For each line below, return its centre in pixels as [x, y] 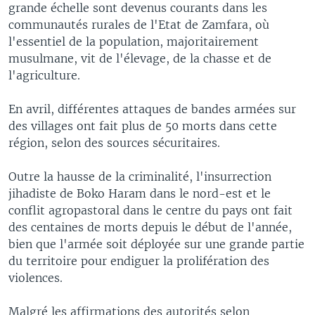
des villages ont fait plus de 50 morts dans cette [143, 126]
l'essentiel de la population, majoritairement [134, 41]
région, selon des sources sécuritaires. [114, 142]
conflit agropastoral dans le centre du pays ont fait [150, 210]
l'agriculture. [44, 75]
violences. [36, 277]
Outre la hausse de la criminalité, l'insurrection [140, 176]
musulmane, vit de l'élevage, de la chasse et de [140, 58]
